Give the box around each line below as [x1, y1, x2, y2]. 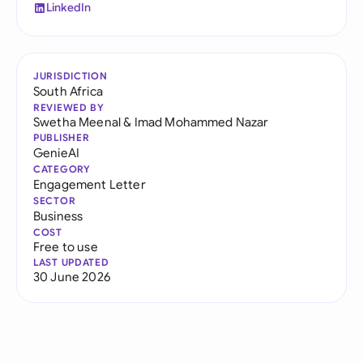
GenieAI [33, 145, 80, 160]
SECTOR [33, 194, 76, 207]
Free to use [33, 239, 98, 254]
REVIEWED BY [33, 101, 105, 113]
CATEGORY [33, 163, 91, 175]
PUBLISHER [33, 131, 90, 143]
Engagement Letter [33, 177, 146, 192]
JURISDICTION [33, 70, 108, 82]
